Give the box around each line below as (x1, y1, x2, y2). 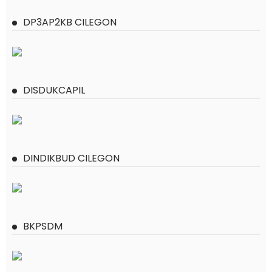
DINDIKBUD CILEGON (23, 151, 120, 165)
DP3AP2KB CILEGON (23, 15, 117, 29)
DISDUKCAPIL (23, 83, 85, 97)
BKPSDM (23, 219, 63, 233)
